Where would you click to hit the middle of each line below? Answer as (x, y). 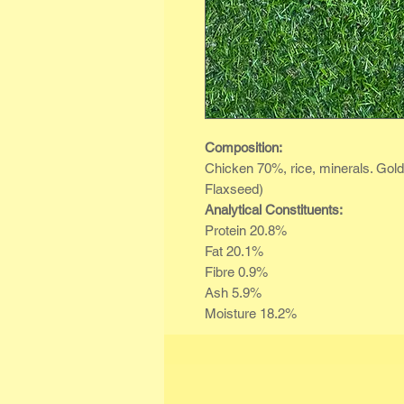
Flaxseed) (234, 189)
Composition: (245, 147)
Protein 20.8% (246, 230)
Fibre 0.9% (236, 272)
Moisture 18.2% (251, 313)
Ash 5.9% (233, 293)
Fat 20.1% (234, 251)
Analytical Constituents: (274, 210)
